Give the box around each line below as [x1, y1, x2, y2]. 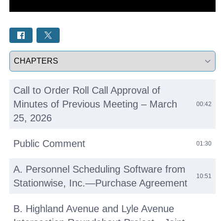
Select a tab [9, 52, 51, 61]
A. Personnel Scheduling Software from [13, 164, 186, 175]
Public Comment [13, 138, 86, 149]
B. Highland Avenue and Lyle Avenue [13, 203, 175, 215]
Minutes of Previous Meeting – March [13, 99, 178, 110]
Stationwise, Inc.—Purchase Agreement [13, 178, 188, 189]
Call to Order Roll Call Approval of [13, 85, 161, 96]
